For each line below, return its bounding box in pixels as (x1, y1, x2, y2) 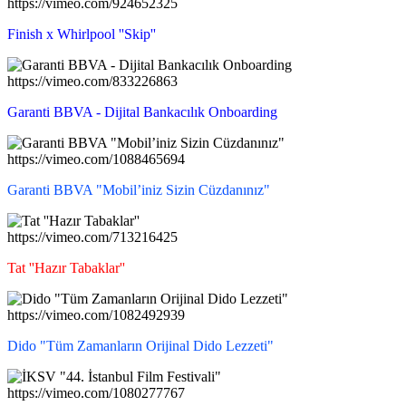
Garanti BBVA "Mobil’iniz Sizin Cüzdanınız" (7, 181, 270, 198)
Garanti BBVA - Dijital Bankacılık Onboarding (7, 103, 277, 120)
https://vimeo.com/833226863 (7, 72, 178, 89)
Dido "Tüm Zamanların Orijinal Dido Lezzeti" (7, 337, 274, 353)
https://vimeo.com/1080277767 (7, 384, 185, 401)
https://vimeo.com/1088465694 (7, 150, 185, 167)
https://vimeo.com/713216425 (7, 228, 178, 245)
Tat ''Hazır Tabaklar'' (7, 259, 125, 275)
